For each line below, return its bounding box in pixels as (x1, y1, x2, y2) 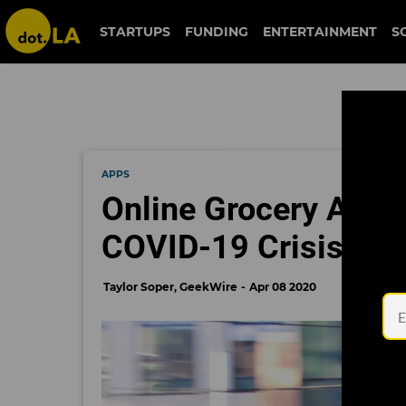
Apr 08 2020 (249, 280, 316, 294)
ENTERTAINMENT (263, 24, 378, 40)
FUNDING (185, 24, 249, 40)
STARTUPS (100, 24, 171, 40)
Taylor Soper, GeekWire (103, 280, 237, 294)
